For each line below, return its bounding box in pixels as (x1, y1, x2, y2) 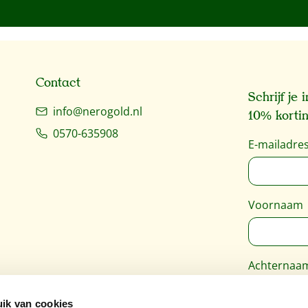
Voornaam (248, 197, 303, 212)
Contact (36, 75, 80, 91)
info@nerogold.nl (52, 104, 142, 119)
